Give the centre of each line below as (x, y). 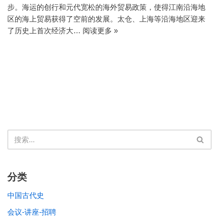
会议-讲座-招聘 (32, 212)
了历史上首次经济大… (45, 31)
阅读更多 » (100, 31)
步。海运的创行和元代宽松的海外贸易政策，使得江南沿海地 (106, 7)
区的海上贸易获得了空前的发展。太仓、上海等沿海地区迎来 (106, 19)
